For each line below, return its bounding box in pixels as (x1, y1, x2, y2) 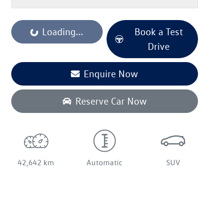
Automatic (87, 157, 123, 167)
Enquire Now (84, 67, 138, 80)
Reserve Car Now (75, 95, 147, 107)
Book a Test (134, 25, 183, 38)
